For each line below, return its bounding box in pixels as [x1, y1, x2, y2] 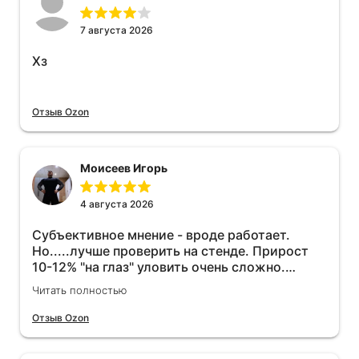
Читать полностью [32, 284, 127, 297]
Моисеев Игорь [80, 161, 167, 175]
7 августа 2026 [80, 24, 153, 37]
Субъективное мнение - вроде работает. [32, 227, 290, 244]
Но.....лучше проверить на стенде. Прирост [32, 243, 309, 260]
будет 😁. [32, 291, 90, 308]
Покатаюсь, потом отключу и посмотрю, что [32, 275, 315, 292]
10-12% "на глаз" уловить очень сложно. [32, 259, 285, 276]
